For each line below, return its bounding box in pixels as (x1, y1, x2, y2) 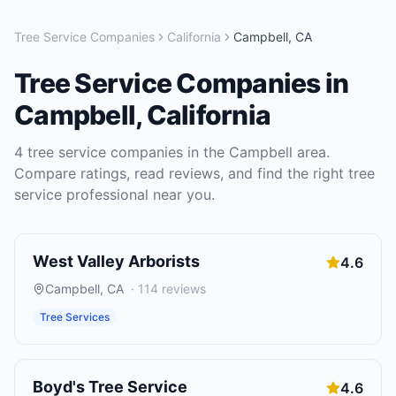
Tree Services (40, 310, 110, 324)
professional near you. (62, 186, 215, 203)
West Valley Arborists (33, 252, 200, 270)
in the (183, 143, 229, 161)
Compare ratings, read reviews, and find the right (14, 164, 348, 182)
